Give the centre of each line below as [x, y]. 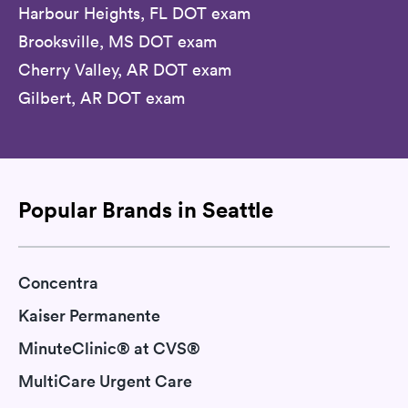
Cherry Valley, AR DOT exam [125, 69]
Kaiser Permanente [89, 316]
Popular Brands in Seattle [146, 209]
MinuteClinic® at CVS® [109, 348]
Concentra [58, 283]
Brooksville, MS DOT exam [117, 41]
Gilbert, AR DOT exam [102, 97]
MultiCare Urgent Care [105, 381]
